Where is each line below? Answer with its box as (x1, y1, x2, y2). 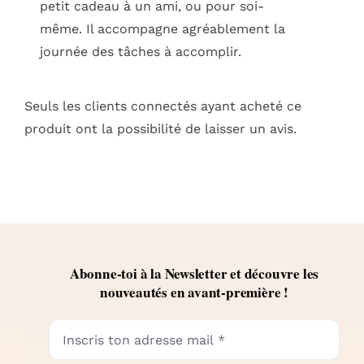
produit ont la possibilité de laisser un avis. (24, 121, 297, 137)
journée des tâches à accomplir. (40, 43, 242, 59)
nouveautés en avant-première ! (100, 282, 288, 303)
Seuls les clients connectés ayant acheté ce (24, 98, 301, 115)
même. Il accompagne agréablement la (40, 20, 286, 37)
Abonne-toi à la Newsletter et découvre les (69, 263, 319, 284)
